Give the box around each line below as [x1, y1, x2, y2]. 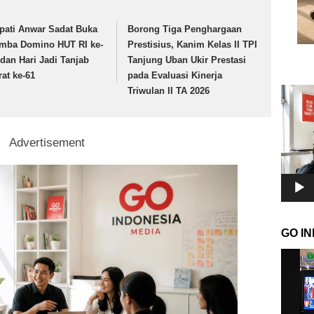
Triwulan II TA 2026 [128, 86, 210, 97]
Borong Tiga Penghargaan [128, 24, 243, 35]
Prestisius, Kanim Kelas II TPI [128, 39, 258, 50]
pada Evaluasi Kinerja [128, 70, 223, 81]
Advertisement [9, 135, 86, 149]
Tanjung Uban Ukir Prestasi [128, 55, 247, 66]
